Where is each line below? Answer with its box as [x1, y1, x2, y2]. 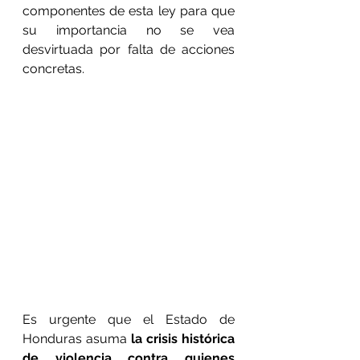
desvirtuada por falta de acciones [22, 42, 235, 57]
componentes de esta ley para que [22, 3, 235, 18]
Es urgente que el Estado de [22, 312, 235, 327]
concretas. [22, 61, 84, 76]
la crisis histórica [131, 331, 235, 346]
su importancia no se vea [22, 22, 235, 38]
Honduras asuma [22, 331, 131, 346]
